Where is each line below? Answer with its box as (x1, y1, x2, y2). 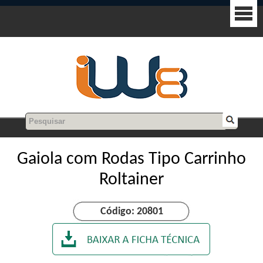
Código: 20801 (100, 206, 163, 217)
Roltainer (99, 171, 164, 189)
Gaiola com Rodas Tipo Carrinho (17, 150, 246, 168)
